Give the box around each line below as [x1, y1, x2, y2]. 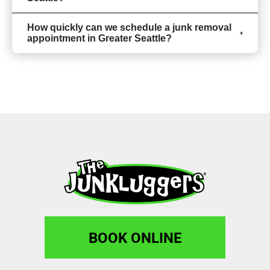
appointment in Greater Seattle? [27, 33, 172, 43]
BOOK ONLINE [88, 227, 182, 247]
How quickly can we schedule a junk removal [27, 22, 231, 33]
